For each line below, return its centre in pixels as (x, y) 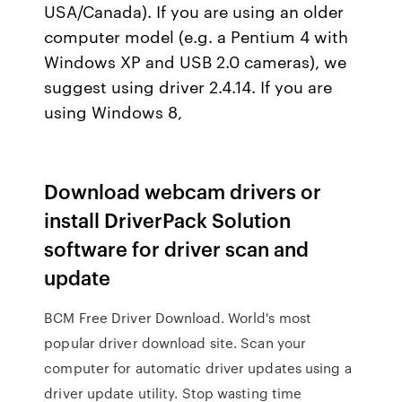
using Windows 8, (116, 111)
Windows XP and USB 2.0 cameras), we (196, 61)
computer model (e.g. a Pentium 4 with (197, 36)
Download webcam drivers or (183, 191)
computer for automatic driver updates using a (198, 368)
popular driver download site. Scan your (175, 343)
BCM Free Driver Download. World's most (178, 318)
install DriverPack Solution (168, 219)
